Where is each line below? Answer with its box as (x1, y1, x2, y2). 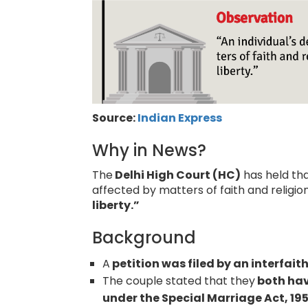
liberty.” (92, 197, 140, 213)
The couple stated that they (102, 272, 256, 289)
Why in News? (92, 138, 207, 162)
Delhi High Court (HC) (113, 166, 241, 183)
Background (92, 225, 197, 249)
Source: (92, 109, 138, 126)
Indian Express (137, 109, 223, 126)
